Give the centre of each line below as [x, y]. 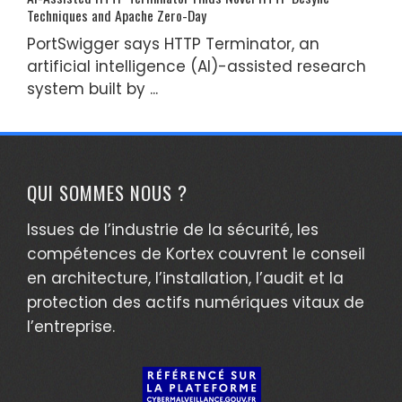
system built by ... [92, 88]
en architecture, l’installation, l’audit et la [185, 278]
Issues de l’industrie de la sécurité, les [173, 229]
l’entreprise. [71, 326]
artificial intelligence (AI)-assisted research [197, 66]
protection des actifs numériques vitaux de [196, 302]
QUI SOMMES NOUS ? [107, 192]
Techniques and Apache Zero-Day [117, 15]
